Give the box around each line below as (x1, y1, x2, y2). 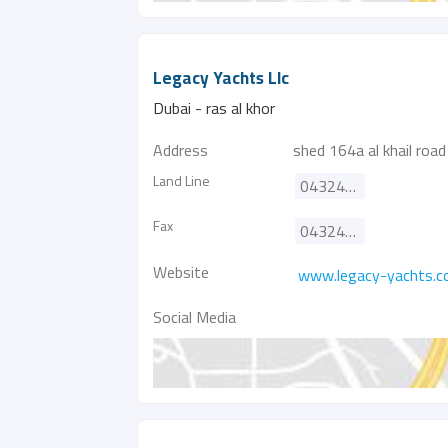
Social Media (153, 305, 236, 329)
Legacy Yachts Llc (153, 62, 289, 94)
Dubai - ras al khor (153, 96, 275, 120)
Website (153, 260, 209, 284)
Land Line (153, 170, 210, 191)
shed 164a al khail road (293, 138, 446, 162)
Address (153, 138, 208, 162)
